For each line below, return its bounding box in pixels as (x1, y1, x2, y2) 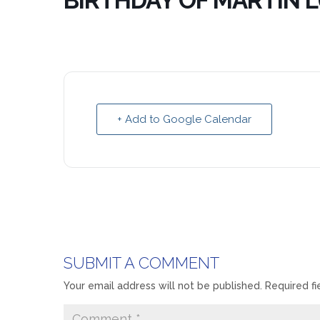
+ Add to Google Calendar (117, 113, 251, 126)
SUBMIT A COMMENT (64, 254, 219, 273)
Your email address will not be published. (64, 280, 262, 292)
